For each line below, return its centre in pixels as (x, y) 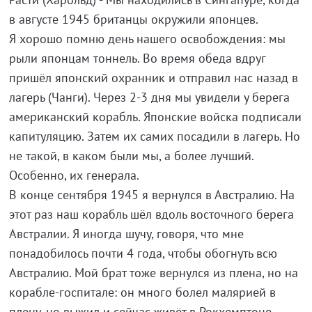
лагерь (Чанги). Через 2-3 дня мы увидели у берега (149, 97)
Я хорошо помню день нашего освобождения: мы (147, 39)
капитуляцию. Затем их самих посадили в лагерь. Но (154, 136)
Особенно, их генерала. (74, 175)
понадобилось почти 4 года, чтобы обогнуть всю (143, 253)
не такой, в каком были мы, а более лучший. (131, 156)
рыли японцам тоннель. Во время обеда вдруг (137, 58)
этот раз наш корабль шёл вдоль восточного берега (151, 214)
